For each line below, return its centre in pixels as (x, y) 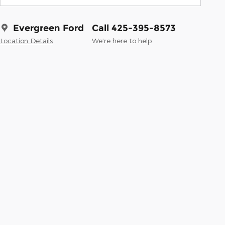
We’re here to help (122, 41)
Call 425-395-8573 (134, 28)
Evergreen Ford (48, 28)
